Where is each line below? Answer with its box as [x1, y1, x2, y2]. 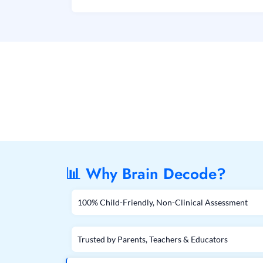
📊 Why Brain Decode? [66, 163, 226, 186]
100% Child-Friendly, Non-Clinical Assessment [77, 197, 248, 208]
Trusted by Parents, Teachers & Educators [77, 234, 228, 245]
